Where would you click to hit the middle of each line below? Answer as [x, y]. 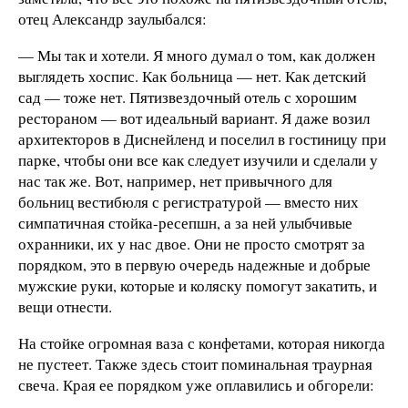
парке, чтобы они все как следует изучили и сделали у [198, 159]
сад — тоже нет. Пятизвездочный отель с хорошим [188, 97]
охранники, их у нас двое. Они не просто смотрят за [192, 243]
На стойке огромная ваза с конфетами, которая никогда [202, 342]
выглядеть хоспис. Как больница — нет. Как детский [192, 76]
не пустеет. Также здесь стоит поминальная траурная [195, 363]
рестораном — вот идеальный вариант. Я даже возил [194, 117]
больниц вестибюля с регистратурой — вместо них [189, 201]
